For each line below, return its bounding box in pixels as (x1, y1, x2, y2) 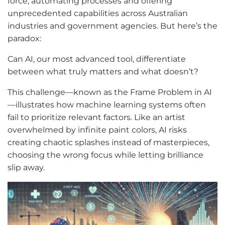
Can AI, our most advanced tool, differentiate (8, 54, 186, 64)
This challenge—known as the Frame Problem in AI (8, 87, 212, 97)
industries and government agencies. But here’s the (8, 21, 217, 31)
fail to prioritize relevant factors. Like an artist (8, 113, 185, 123)
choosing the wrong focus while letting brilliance (8, 150, 203, 160)
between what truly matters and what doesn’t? (8, 67, 198, 77)
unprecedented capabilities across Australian (8, 9, 188, 19)
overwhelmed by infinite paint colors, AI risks (8, 125, 187, 135)
